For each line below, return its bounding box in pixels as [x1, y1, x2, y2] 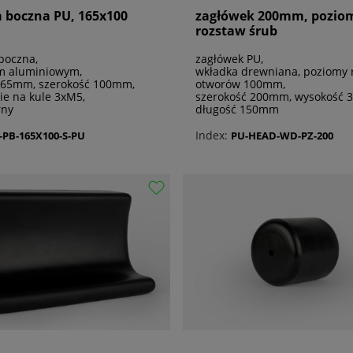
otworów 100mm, [195, 76, 285, 92]
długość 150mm [195, 102, 279, 117]
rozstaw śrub [195, 22, 277, 40]
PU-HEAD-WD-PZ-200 [231, 128, 333, 143]
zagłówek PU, [195, 51, 263, 67]
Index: [195, 128, 228, 143]
